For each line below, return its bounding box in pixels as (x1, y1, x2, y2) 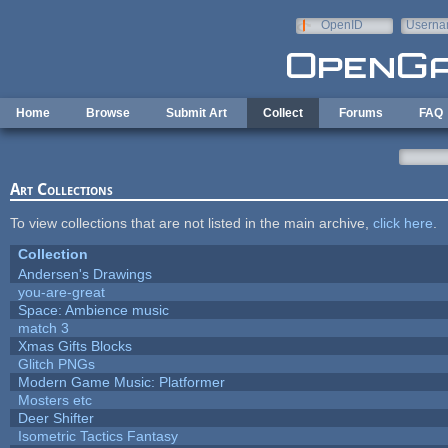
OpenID (320, 18, 363, 32)
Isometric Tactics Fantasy (17, 427, 178, 444)
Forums (339, 106, 383, 120)
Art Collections (9, 179, 113, 199)
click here (372, 214, 433, 231)
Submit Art (166, 106, 227, 120)
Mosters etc (17, 391, 92, 408)
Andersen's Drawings (17, 265, 152, 282)
